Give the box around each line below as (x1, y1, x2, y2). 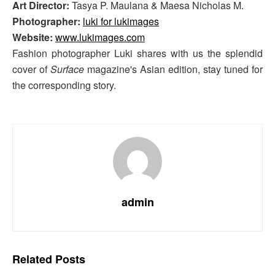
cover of (12, 62, 50, 77)
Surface (50, 62, 87, 77)
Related (12, 251, 52, 268)
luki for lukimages (83, 14, 159, 29)
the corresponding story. (12, 78, 116, 93)
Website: (12, 30, 55, 45)
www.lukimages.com (55, 30, 145, 45)
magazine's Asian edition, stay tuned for (87, 62, 263, 77)
